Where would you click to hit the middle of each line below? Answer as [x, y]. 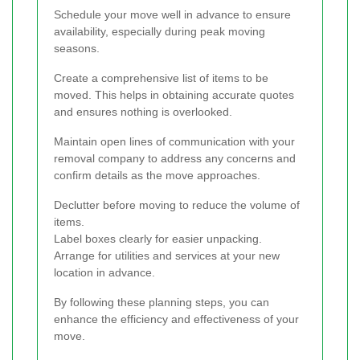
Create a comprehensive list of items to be [161, 78]
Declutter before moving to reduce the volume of [177, 205]
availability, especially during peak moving [160, 32]
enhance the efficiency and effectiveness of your [176, 319]
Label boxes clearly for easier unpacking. [158, 239]
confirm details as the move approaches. [157, 176]
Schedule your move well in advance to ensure [172, 15]
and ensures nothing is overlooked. [143, 112]
